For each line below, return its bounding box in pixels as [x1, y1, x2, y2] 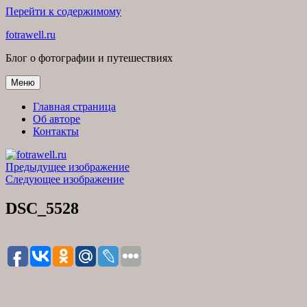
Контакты [33, 125, 79, 137]
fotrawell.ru [5, 29, 56, 40]
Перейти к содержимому [5, 5, 121, 17]
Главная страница [33, 101, 116, 112]
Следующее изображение [5, 173, 124, 185]
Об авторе [33, 113, 80, 125]
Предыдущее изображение [5, 161, 130, 173]
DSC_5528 [5, 199, 79, 217]
